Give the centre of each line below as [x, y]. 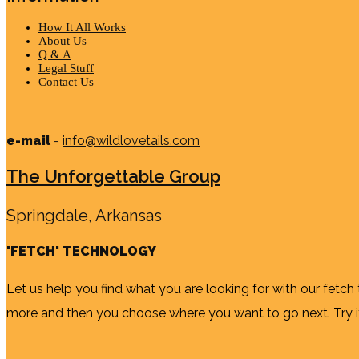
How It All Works [82, 27]
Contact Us [66, 81]
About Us [63, 40]
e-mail [28, 140]
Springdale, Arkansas [84, 215]
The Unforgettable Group [113, 176]
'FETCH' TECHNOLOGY [81, 251]
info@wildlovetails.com [131, 140]
